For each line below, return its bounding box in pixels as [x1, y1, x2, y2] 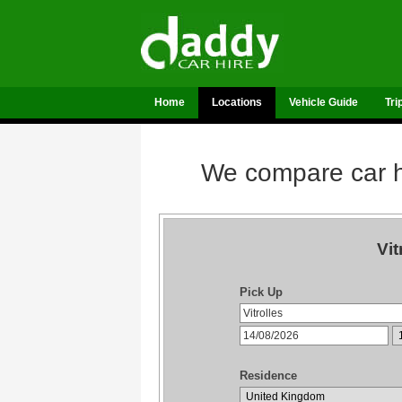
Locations [212, 96, 262, 109]
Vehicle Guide [289, 96, 358, 109]
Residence [240, 369, 297, 382]
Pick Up [240, 285, 283, 299]
